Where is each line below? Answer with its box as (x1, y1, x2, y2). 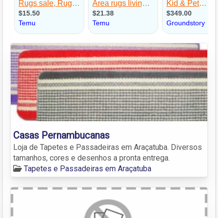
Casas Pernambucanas (13, 129, 109, 141)
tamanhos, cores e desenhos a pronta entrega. (13, 153, 170, 163)
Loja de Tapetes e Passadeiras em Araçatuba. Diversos (13, 142, 202, 152)
